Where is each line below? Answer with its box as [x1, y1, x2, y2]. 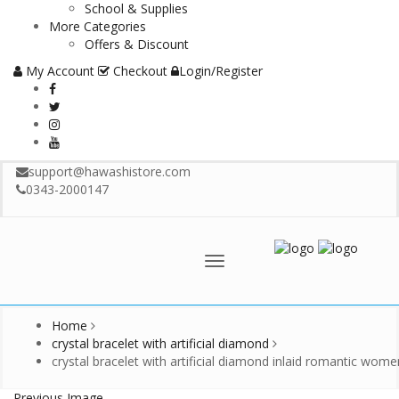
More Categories [49, 18, 146, 35]
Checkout [113, 62, 167, 79]
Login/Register [179, 62, 263, 79]
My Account [26, 62, 94, 79]
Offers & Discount [85, 36, 189, 53]
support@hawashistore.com [28, 163, 191, 180]
